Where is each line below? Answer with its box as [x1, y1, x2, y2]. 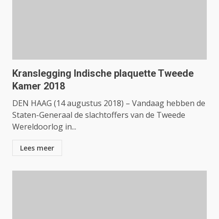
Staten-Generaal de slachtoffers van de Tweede [12, 109, 185, 120]
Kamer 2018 [12, 80, 65, 92]
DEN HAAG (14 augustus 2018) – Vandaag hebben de [12, 98, 205, 109]
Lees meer [20, 143, 54, 153]
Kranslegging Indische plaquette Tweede [12, 67, 194, 79]
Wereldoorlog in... [12, 121, 76, 132]
